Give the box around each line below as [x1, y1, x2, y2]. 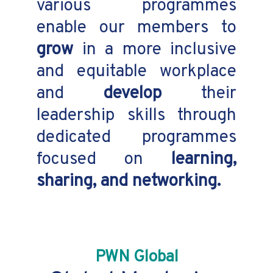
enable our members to [37, 16, 236, 39]
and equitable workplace [37, 60, 236, 83]
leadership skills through [37, 104, 236, 127]
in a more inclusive [73, 38, 236, 61]
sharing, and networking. [37, 170, 221, 193]
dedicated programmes [37, 126, 236, 149]
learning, [171, 148, 236, 171]
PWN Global [94, 247, 179, 268]
